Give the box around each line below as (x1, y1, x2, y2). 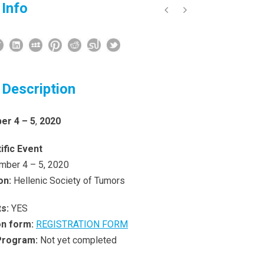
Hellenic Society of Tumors (14, 175, 125, 186)
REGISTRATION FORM (36, 219, 128, 230)
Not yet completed (38, 235, 117, 246)
